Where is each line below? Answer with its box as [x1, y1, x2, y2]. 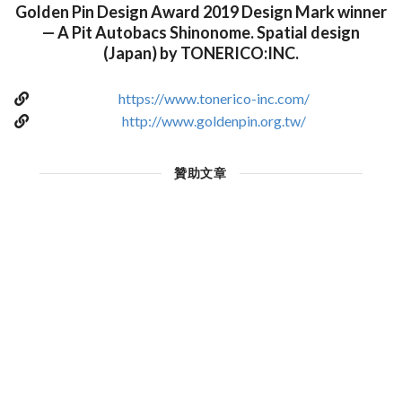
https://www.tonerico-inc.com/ [118, 90, 310, 108]
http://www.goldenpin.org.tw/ [122, 112, 306, 130]
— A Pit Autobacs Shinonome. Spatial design [42, 22, 360, 43]
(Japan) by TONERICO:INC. [103, 43, 299, 64]
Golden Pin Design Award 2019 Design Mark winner [15, 2, 387, 22]
